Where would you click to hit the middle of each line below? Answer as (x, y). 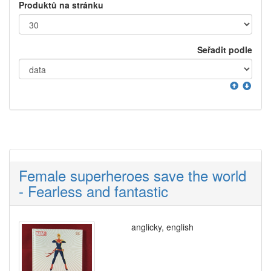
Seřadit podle (225, 50)
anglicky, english (162, 227)
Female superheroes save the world (132, 175)
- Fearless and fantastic (93, 191)
